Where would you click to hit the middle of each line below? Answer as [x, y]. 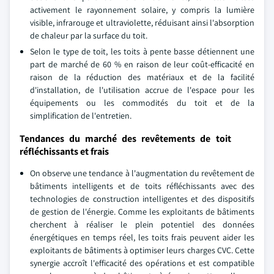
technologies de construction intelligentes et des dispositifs [142, 199]
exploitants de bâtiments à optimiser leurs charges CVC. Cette [142, 250]
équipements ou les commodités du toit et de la [142, 103]
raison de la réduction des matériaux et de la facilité [142, 77]
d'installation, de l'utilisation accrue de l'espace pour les [142, 90]
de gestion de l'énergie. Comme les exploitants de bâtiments [142, 212]
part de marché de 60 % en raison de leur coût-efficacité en [142, 64]
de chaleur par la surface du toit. [89, 35]
